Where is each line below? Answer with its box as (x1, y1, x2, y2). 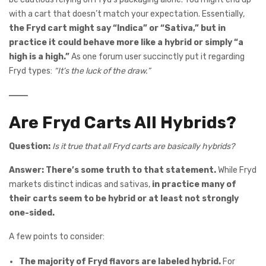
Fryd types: (9, 66, 54, 77)
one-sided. (9, 207, 55, 218)
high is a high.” (9, 52, 69, 62)
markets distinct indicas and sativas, (9, 179, 152, 189)
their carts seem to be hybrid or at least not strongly (9, 193, 239, 204)
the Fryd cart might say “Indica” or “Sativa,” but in (9, 23, 226, 34)
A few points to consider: (9, 231, 104, 242)
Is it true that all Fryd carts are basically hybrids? (52, 141, 235, 151)
